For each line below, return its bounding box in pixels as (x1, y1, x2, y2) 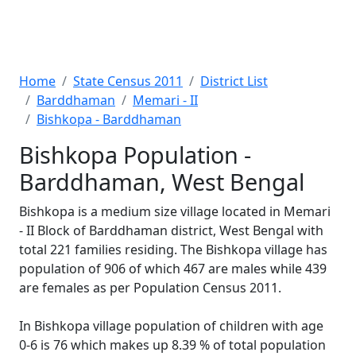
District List (200, 72, 268, 90)
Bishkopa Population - (19, 139, 251, 170)
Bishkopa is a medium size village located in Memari (19, 203, 331, 220)
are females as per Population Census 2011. (19, 279, 281, 296)
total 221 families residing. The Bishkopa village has (19, 241, 327, 258)
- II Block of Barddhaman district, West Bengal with (19, 222, 323, 239)
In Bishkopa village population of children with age (19, 317, 323, 335)
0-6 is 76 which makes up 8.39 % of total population (19, 336, 326, 354)
